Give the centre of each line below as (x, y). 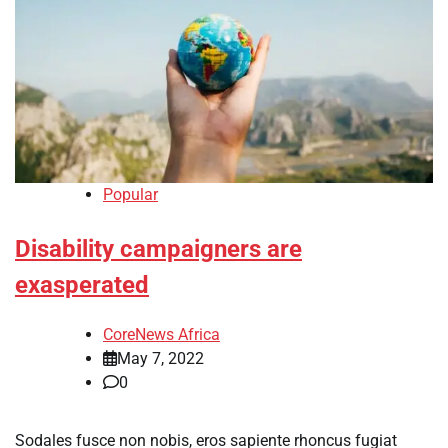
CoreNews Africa (161, 334)
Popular (130, 195)
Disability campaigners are (158, 249)
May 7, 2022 (160, 358)
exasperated (82, 285)
